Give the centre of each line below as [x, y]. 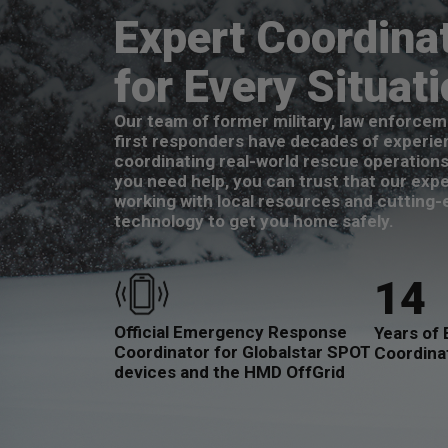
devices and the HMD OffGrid [229, 372]
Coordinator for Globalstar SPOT [242, 352]
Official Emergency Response [230, 332]
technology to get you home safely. [254, 221]
